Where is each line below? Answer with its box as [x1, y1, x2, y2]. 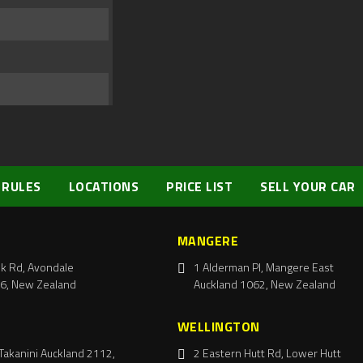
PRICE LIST [166, 177, 233, 197]
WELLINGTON [177, 317, 260, 337]
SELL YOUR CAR [260, 177, 356, 197]
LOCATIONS [68, 177, 139, 197]
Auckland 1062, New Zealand [193, 275, 335, 293]
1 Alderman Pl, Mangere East [193, 258, 334, 276]
